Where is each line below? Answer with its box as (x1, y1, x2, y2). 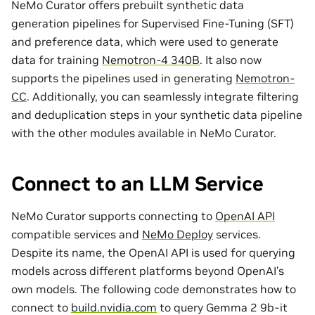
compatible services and (11, 227, 142, 242)
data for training (11, 52, 102, 67)
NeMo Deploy (142, 227, 213, 242)
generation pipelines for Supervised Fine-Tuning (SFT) (11, 15, 294, 30)
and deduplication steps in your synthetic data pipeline (11, 107, 302, 122)
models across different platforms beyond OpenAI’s (11, 264, 284, 278)
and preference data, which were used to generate (11, 34, 278, 49)
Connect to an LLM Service (11, 171, 264, 196)
